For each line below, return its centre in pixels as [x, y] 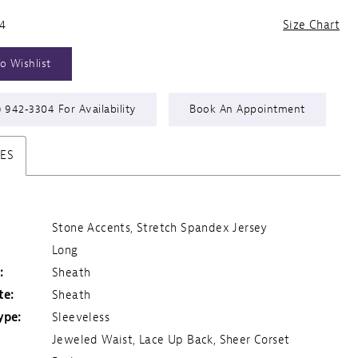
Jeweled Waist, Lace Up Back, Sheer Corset [171, 340]
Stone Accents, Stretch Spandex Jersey [160, 228]
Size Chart [311, 25]
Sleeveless [81, 317]
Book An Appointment [247, 109]
